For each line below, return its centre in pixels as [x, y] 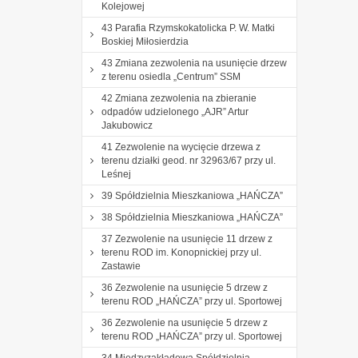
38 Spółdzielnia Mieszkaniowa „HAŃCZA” [192, 217]
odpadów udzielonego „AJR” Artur [175, 111]
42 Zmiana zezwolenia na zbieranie [179, 98]
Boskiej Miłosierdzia [145, 41]
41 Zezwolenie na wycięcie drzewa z [181, 147]
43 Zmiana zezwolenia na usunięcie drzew [194, 63]
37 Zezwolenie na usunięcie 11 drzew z [187, 239]
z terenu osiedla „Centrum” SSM [171, 76]
